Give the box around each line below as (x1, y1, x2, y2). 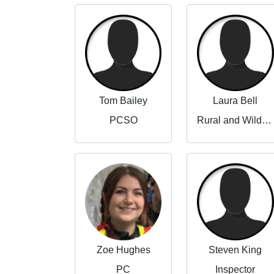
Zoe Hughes (96, 244, 150, 255)
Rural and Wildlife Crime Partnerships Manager (262, 115, 272, 126)
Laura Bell (213, 95, 258, 106)
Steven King (209, 244, 262, 255)
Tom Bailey (99, 95, 148, 106)
